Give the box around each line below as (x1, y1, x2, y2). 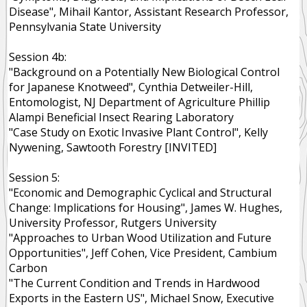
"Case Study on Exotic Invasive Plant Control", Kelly (9, 125, 269, 140)
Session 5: (9, 170, 60, 185)
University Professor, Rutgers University (9, 215, 217, 230)
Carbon (9, 260, 48, 275)
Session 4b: (9, 49, 67, 64)
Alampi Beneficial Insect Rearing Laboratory (9, 110, 234, 125)
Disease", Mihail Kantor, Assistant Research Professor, (9, 4, 289, 19)
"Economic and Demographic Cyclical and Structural (9, 185, 272, 200)
